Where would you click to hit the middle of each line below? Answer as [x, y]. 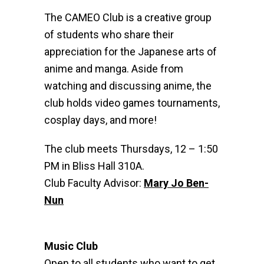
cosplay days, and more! [100, 120]
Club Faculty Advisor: [94, 183]
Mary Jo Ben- [176, 183]
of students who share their [109, 34]
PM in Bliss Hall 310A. [94, 166]
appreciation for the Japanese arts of [131, 52]
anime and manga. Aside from [114, 69]
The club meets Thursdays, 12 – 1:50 [131, 149]
